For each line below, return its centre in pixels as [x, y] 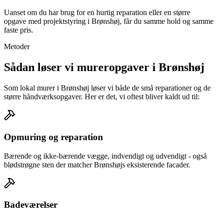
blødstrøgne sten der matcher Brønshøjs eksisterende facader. [97, 164]
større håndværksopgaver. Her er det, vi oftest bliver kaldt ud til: [102, 97]
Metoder [17, 47]
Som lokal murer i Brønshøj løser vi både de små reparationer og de [107, 88]
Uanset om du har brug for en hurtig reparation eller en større [97, 13]
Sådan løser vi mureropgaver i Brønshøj [104, 67]
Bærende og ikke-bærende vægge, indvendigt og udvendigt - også [105, 156]
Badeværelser [31, 205]
